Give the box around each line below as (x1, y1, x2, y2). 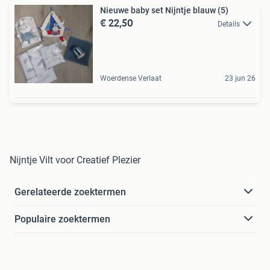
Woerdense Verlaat (100, 74, 162, 83)
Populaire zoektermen (14, 213, 110, 225)
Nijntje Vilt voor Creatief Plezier (10, 154, 140, 166)
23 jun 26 (225, 74, 256, 83)
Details (218, 19, 240, 28)
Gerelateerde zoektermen (14, 186, 126, 198)
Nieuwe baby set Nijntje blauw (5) (100, 5, 228, 15)
